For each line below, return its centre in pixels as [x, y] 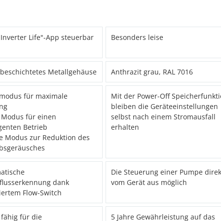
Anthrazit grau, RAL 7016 [152, 72]
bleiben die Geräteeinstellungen [165, 107]
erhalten [125, 127]
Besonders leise [137, 37]
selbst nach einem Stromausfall [164, 117]
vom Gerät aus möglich [149, 183]
